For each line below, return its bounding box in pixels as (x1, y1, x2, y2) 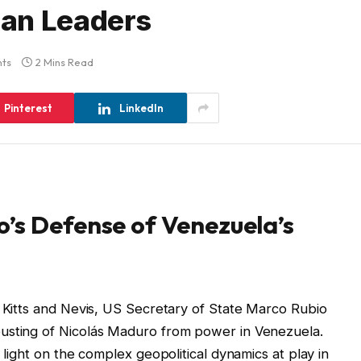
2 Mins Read (35, 56, 93, 69)
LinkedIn (118, 101, 164, 114)
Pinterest (4, 101, 52, 114)
